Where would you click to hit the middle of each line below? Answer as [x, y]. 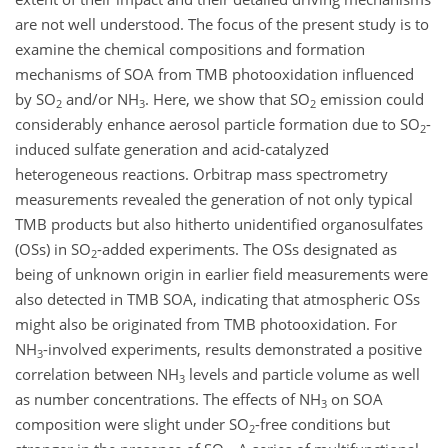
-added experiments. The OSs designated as [247, 248]
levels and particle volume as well [302, 373]
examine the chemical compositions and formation [190, 48]
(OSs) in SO [53, 248]
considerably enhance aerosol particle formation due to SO [217, 123]
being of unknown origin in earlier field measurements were [221, 273]
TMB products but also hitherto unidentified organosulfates [219, 223]
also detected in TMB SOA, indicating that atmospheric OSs [217, 298]
